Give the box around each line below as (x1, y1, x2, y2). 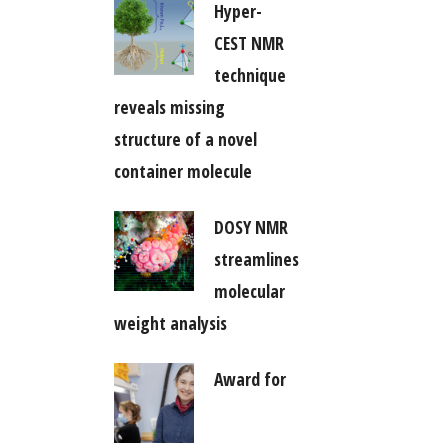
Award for (213, 366, 286, 391)
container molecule (113, 158, 252, 183)
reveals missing (113, 94, 225, 119)
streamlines (213, 246, 299, 271)
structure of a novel (113, 126, 257, 151)
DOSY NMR (213, 214, 288, 239)
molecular (213, 278, 285, 303)
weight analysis (113, 310, 227, 335)
